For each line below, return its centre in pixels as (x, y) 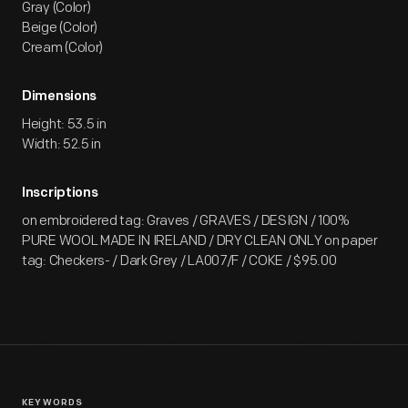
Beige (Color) (60, 28)
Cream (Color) (63, 48)
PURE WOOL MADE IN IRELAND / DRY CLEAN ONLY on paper (200, 241)
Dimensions (59, 97)
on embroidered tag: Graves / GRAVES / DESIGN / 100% (186, 221)
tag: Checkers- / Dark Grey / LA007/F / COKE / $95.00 (179, 261)
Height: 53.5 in (64, 124)
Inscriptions (60, 194)
